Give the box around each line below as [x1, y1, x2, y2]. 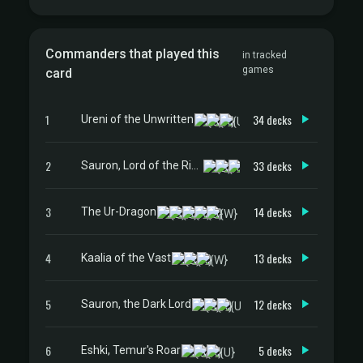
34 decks [253, 110, 292, 128]
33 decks [253, 156, 292, 174]
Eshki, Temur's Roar [81, 343, 181, 357]
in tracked [241, 49, 287, 61]
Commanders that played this [45, 46, 220, 62]
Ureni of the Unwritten [81, 112, 194, 126]
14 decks [254, 203, 292, 220]
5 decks [258, 341, 292, 359]
